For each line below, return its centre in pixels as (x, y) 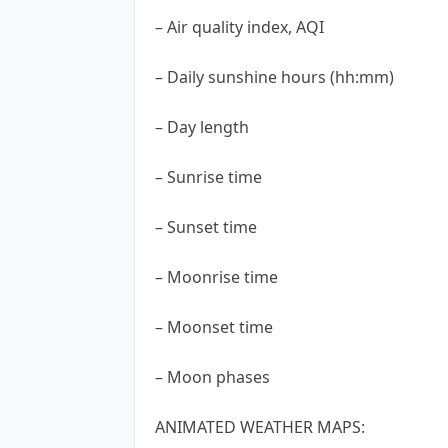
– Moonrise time (216, 276)
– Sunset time (206, 226)
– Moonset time (214, 326)
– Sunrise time (208, 176)
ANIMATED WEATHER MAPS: (260, 426)
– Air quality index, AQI (239, 26)
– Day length (202, 126)
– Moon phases (212, 376)
